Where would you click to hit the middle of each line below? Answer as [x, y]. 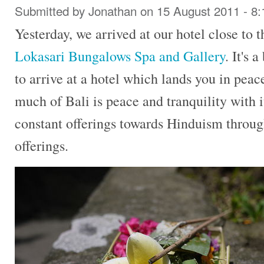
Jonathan [113, 11]
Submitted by [52, 11]
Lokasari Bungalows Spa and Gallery [120, 56]
